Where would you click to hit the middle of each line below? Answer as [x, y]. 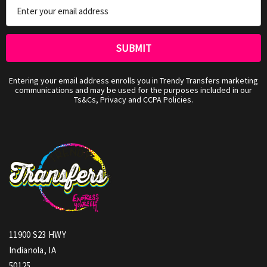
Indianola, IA [32, 250]
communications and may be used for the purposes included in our [133, 90]
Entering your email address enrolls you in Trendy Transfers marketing [133, 80]
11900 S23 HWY [38, 235]
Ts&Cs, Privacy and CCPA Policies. [133, 99]
